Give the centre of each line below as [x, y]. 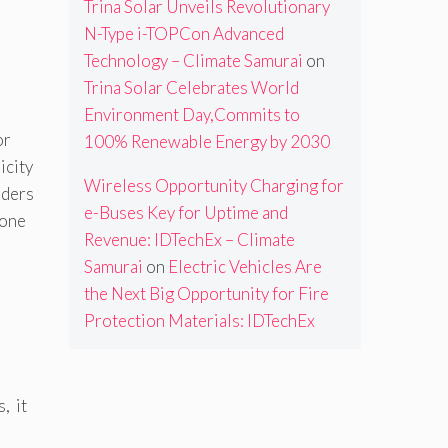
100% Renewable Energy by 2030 [206, 142]
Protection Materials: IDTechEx [199, 321]
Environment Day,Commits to [191, 115]
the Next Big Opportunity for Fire [206, 294]
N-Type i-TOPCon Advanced [183, 34]
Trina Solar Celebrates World [191, 88]
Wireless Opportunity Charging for [213, 186]
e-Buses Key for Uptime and [185, 213]
